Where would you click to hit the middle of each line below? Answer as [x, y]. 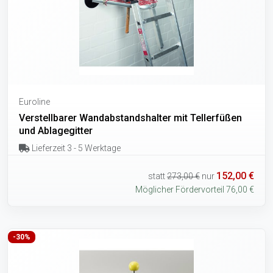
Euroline [34, 102]
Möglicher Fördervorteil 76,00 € [195, 189]
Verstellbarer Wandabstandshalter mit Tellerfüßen [130, 118]
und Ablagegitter [56, 131]
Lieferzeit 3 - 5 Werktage [75, 148]
